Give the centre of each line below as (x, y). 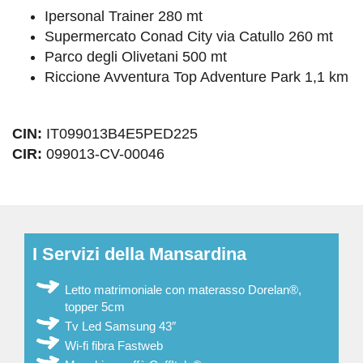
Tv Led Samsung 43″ (120, 327)
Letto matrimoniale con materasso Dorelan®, (183, 290)
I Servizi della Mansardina (139, 254)
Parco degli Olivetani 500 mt (136, 57)
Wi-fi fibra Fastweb (114, 346)
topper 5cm (95, 307)
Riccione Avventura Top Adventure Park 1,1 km (196, 77)
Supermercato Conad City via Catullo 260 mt (189, 37)
